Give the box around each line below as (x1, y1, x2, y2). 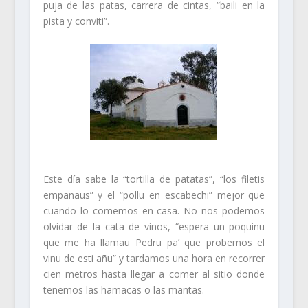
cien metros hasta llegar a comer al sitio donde (43, 267, 265, 280)
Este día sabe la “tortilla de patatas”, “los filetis (43, 172, 265, 186)
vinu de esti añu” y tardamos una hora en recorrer (43, 251, 265, 265)
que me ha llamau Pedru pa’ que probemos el (43, 235, 265, 249)
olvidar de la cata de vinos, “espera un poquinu (43, 219, 265, 233)
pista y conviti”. (43, 14, 109, 27)
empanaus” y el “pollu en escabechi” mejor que (43, 188, 265, 201)
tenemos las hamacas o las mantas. (43, 283, 204, 296)
